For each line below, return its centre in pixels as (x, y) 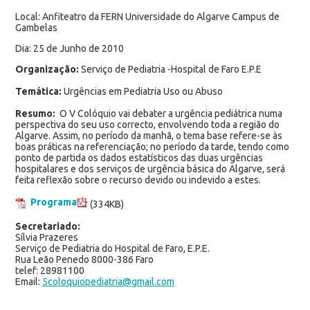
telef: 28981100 (49, 270)
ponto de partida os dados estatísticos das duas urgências (139, 157)
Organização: (47, 69)
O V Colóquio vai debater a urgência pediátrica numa (168, 113)
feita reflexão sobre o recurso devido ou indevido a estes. (138, 180)
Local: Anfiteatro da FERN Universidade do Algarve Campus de (147, 16)
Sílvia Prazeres (46, 237)
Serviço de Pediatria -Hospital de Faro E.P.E (170, 69)
